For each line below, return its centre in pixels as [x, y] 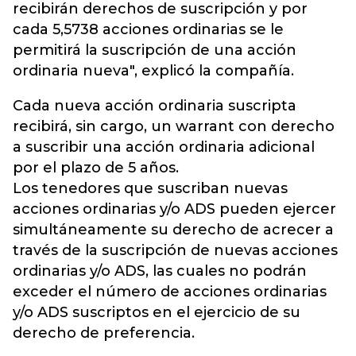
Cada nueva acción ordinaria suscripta [155, 106]
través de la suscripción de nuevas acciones [175, 250]
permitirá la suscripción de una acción [155, 50]
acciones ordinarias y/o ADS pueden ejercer [174, 209]
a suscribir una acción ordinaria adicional [164, 147]
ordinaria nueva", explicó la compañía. [153, 71]
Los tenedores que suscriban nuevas [150, 188]
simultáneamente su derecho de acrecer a [173, 230]
